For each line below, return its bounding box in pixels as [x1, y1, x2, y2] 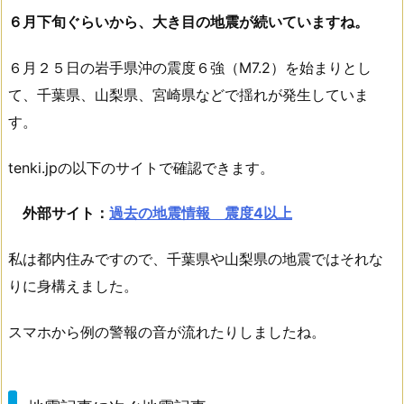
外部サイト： [23, 204, 109, 223]
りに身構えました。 [8, 277, 138, 296]
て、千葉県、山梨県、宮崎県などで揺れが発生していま [8, 85, 369, 104]
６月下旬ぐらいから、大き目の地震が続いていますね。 [8, 12, 369, 31]
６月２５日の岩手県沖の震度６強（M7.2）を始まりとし [8, 58, 372, 77]
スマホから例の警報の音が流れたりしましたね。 [8, 322, 326, 341]
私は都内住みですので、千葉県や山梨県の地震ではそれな [8, 250, 383, 269]
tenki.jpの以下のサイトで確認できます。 [8, 158, 274, 177]
